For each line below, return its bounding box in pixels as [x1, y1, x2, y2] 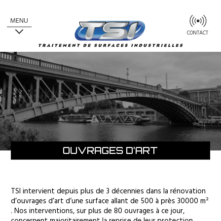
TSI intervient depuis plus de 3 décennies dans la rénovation [11, 185, 206, 199]
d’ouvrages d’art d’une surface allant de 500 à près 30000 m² [11, 195, 209, 209]
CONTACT [187, 28, 209, 38]
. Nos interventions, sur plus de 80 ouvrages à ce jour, [11, 205, 185, 219]
